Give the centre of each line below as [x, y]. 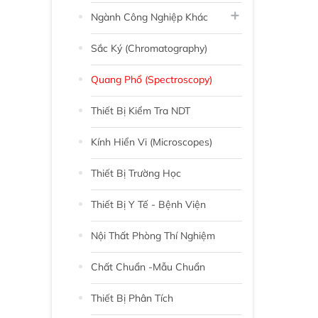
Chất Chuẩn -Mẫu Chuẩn [148, 267]
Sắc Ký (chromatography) [149, 48]
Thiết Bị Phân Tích [132, 298]
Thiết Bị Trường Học [136, 173]
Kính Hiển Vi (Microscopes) [152, 142]
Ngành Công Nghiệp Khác [149, 17]
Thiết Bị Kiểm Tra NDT [141, 110]
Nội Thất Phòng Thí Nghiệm [153, 235]
